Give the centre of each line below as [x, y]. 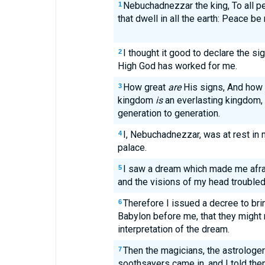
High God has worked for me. [177, 66]
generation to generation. [169, 113]
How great [145, 87]
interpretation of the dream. [173, 229]
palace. [132, 148]
